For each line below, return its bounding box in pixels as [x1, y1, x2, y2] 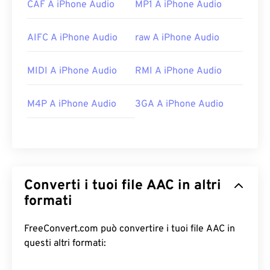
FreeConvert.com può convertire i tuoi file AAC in [24, 223, 206, 236]
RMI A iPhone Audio [135, 65, 222, 78]
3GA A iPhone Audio [135, 98, 224, 111]
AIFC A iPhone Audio [27, 32, 118, 45]
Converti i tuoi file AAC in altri [24, 177, 146, 195]
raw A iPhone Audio [135, 32, 219, 45]
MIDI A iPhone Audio [27, 65, 117, 78]
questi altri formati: [24, 237, 106, 250]
